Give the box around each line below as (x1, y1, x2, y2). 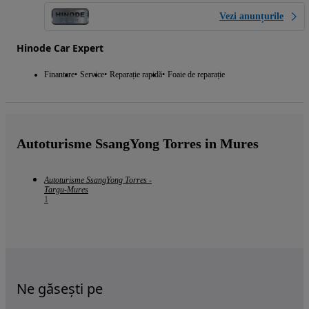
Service (80, 69, 104, 79)
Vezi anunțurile (219, 10, 283, 21)
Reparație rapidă (110, 69, 162, 79)
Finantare (44, 69, 74, 79)
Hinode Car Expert (17, 41, 103, 54)
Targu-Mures (44, 184, 88, 195)
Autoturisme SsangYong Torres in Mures (17, 135, 259, 151)
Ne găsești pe (17, 279, 103, 298)
